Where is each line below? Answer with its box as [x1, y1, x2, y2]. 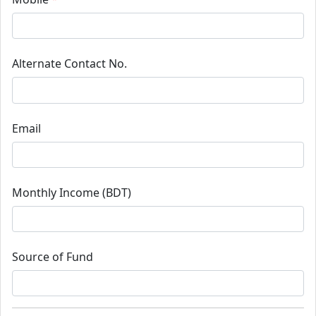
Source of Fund [12, 248, 93, 265]
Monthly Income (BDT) [12, 184, 131, 200]
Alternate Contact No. [12, 56, 127, 72]
